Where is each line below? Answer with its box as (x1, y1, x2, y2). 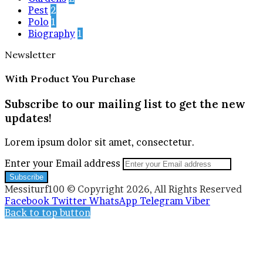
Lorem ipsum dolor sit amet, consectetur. (5, 136, 195, 148)
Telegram (140, 194, 183, 207)
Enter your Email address (5, 157, 120, 169)
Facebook (5, 194, 49, 207)
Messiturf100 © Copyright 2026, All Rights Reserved (5, 183, 247, 195)
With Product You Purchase (5, 72, 136, 85)
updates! (5, 111, 52, 126)
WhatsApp (89, 194, 137, 207)
